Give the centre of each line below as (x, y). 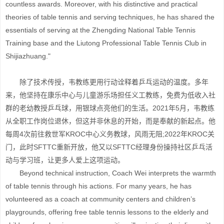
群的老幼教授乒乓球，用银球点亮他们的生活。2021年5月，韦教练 (110, 108)
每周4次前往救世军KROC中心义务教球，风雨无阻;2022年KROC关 (110, 134)
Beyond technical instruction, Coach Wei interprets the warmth (111, 173)
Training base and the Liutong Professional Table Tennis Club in (106, 43)
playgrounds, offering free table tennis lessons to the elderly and (107, 212)
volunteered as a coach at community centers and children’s (100, 199)
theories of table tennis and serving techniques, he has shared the (110, 17)
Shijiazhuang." (28, 56)
